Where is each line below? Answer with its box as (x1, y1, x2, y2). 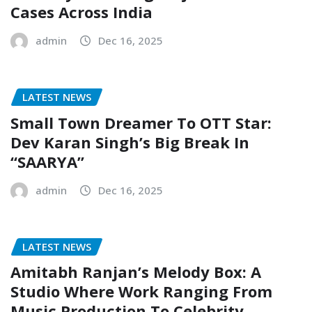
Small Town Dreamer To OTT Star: (10, 111, 272, 133)
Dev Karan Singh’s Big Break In (10, 131, 249, 153)
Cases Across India (10, 1, 153, 23)
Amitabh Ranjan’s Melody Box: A (10, 261, 261, 283)
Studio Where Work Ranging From (10, 281, 272, 302)
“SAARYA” (10, 150, 84, 172)
